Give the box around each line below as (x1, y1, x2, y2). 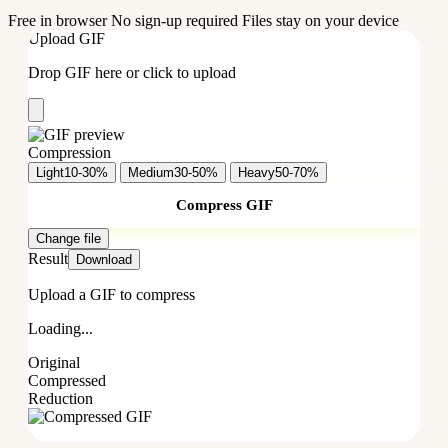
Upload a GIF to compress (28, 286, 195, 304)
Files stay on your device (242, 12, 399, 30)
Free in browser (8, 12, 111, 30)
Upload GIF (28, 30, 105, 48)
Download (76, 252, 132, 268)
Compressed (28, 372, 106, 390)
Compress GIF (175, 197, 273, 214)
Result (28, 250, 68, 268)
